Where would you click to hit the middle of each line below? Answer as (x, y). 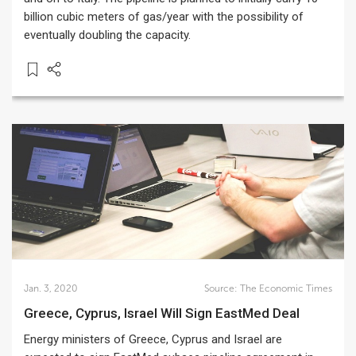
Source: (222, 288)
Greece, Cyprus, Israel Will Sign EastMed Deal (166, 313)
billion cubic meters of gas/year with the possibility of (164, 17)
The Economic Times (286, 288)
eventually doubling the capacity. (107, 35)
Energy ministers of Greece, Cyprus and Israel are (153, 339)
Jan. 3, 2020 (51, 288)
